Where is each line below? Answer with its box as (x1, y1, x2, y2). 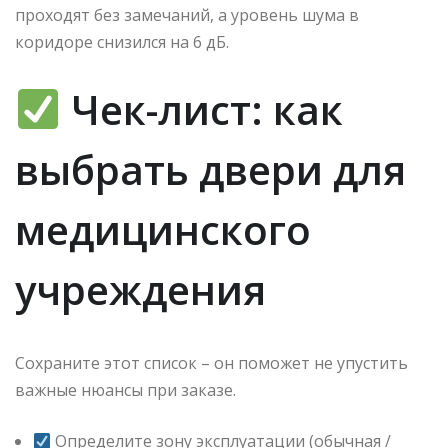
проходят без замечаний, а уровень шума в (15, 4, 359, 27)
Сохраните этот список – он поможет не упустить (15, 352, 408, 375)
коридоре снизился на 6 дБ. (15, 31, 229, 54)
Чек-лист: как (60, 82, 343, 138)
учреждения (15, 262, 266, 318)
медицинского (15, 202, 311, 258)
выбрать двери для (15, 142, 406, 198)
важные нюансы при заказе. (15, 379, 236, 402)
